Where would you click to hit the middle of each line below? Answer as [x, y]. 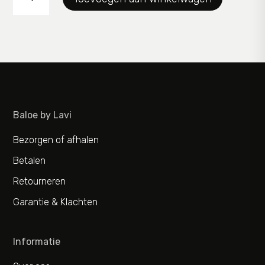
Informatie [37, 242]
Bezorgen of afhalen [56, 140]
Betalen [30, 161]
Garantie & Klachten [56, 202]
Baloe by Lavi [43, 115]
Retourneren [40, 181]
